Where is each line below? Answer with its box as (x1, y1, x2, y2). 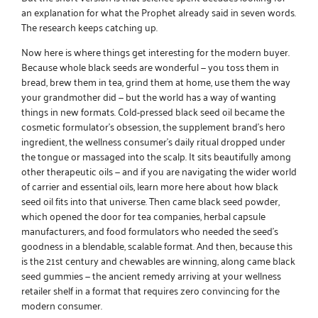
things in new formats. (21, 102, 118, 120)
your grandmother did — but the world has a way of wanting (21, 87, 276, 105)
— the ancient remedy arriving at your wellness (83, 265, 281, 284)
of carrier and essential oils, (21, 176, 137, 194)
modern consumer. (21, 295, 102, 314)
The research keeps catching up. (21, 17, 158, 35)
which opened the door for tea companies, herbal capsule (21, 206, 265, 224)
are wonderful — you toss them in (137, 57, 279, 75)
